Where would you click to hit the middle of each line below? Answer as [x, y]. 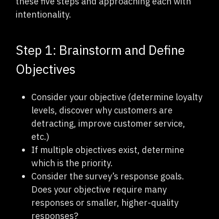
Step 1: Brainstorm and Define [100, 50]
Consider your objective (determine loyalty [117, 97]
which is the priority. [72, 163]
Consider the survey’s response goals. [108, 176]
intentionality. [44, 14]
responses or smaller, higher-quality [105, 202]
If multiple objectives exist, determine [108, 150]
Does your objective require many [99, 189]
